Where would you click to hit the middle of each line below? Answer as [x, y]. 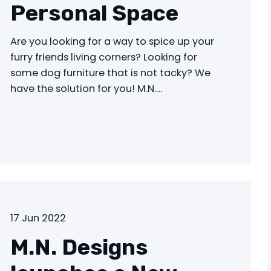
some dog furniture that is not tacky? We [111, 73]
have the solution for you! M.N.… [87, 88]
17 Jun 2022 [38, 218]
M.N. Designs [79, 247]
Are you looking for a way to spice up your [113, 41]
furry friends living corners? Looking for [104, 57]
